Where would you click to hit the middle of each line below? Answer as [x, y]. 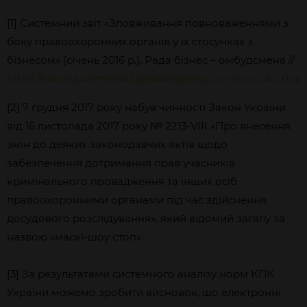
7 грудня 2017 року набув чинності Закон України [154, 107]
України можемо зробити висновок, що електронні [144, 292]
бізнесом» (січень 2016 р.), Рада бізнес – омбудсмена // [151, 60]
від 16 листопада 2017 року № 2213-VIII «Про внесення [149, 126]
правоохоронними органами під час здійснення [137, 200]
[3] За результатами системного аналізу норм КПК [140, 274]
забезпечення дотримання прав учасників [121, 163]
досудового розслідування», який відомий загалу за [146, 218]
